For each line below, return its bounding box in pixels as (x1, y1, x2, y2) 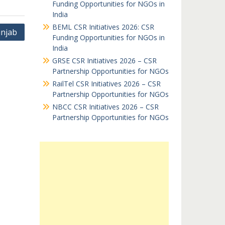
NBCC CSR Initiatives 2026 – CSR (52, 102, 159, 111)
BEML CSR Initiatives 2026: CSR (52, 22, 154, 32)
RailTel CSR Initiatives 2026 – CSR (52, 79, 161, 88)
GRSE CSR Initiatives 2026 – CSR (52, 56, 157, 65)
